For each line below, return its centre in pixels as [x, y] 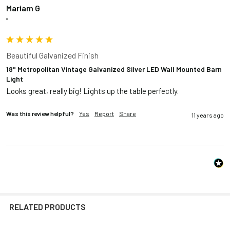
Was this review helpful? [40, 114]
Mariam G [23, 8]
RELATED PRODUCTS [47, 207]
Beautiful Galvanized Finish [52, 55]
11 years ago [208, 115]
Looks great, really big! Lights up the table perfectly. [92, 91]
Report [104, 114]
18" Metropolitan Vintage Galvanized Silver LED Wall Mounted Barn [114, 69]
